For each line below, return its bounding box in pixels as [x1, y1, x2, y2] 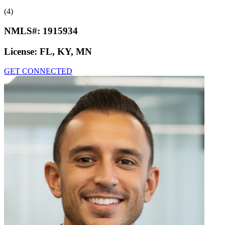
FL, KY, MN [40, 46, 92, 57]
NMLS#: [4, 26, 43, 37]
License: [4, 46, 40, 57]
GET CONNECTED [4, 66, 72, 75]
